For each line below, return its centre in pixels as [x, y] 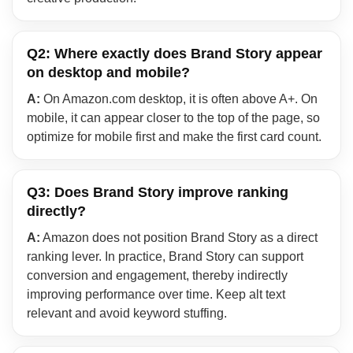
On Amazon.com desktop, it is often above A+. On [179, 99]
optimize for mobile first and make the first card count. [174, 137]
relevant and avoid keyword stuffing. [127, 314]
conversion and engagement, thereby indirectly [157, 276]
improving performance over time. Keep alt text [156, 295]
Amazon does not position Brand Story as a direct [179, 238]
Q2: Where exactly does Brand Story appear [175, 54]
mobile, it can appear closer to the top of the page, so [173, 118]
